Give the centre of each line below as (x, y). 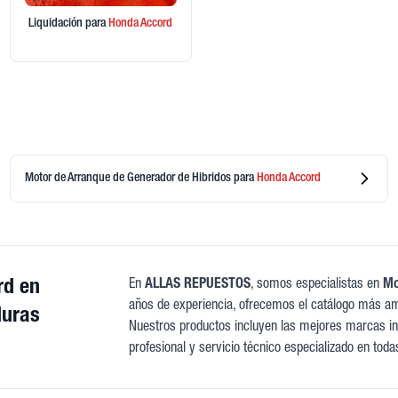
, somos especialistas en (317, 286)
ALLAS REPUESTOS (198, 286)
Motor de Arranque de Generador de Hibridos (129, 178)
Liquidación (57, 24)
